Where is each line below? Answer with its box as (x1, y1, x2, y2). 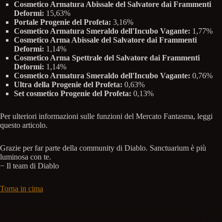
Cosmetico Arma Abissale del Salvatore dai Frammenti (14, 36, 197, 45)
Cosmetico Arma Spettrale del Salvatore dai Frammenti (14, 54, 200, 62)
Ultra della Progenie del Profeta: (14, 80, 122, 89)
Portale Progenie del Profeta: (14, 18, 111, 27)
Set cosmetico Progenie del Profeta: (14, 89, 131, 98)
